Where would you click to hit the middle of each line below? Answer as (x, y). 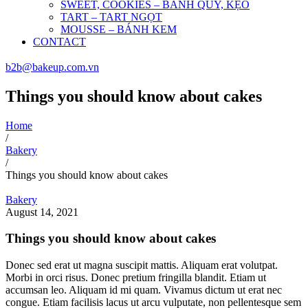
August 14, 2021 (42, 212)
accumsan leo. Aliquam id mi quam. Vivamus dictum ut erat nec (144, 289)
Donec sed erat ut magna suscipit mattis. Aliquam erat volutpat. (142, 265)
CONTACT (59, 42)
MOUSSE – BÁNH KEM (119, 29)
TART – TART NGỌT (111, 17)
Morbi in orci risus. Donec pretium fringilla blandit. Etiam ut (136, 277)
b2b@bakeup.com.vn (52, 67)
